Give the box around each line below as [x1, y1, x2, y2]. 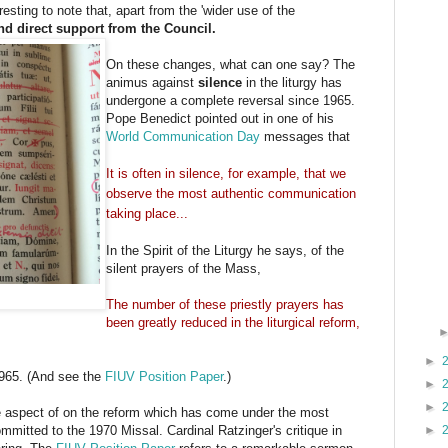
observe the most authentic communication [106, 185, 356, 201]
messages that [260, 128, 350, 144]
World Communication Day [106, 128, 260, 144]
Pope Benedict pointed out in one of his [106, 110, 334, 126]
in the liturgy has [242, 74, 342, 90]
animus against [106, 74, 198, 90]
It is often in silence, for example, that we [106, 165, 346, 181]
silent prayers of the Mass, [106, 260, 261, 276]
